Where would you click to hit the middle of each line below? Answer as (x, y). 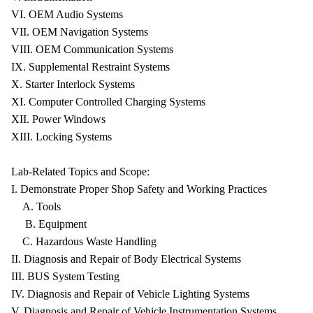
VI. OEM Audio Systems (67, 14)
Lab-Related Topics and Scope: (80, 172)
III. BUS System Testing (65, 276)
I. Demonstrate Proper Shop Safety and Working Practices (139, 189)
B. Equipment (49, 224)
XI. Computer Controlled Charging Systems (108, 102)
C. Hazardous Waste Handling (84, 241)
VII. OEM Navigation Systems (80, 32)
